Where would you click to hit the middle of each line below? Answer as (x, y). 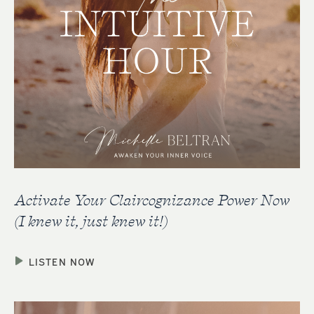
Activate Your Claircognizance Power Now (151, 199)
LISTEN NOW (62, 261)
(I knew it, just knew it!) (90, 220)
